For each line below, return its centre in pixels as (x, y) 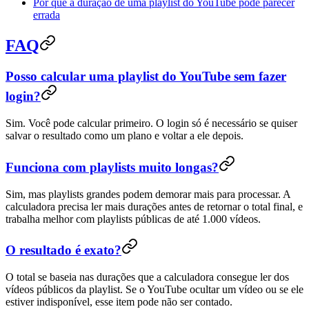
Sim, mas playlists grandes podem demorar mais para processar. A (148, 194)
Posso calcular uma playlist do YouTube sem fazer (146, 77)
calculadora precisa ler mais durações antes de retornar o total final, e (154, 206)
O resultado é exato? (63, 250)
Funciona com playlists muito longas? (112, 167)
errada (47, 14)
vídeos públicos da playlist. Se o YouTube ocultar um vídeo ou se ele (154, 289)
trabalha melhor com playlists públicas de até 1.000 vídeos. (133, 219)
